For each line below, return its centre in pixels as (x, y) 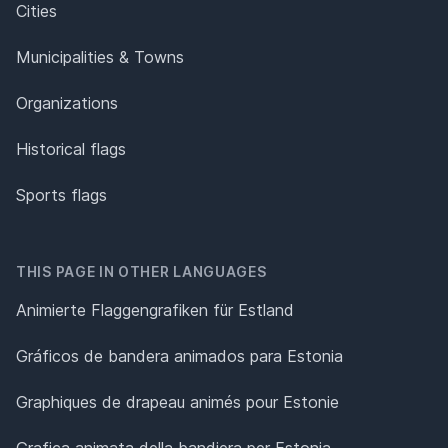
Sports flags (61, 194)
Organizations (67, 102)
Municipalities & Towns (100, 56)
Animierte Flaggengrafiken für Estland (155, 309)
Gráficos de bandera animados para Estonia (179, 355)
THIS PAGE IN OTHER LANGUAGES (141, 271)
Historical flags (71, 148)
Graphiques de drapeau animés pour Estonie (177, 401)
